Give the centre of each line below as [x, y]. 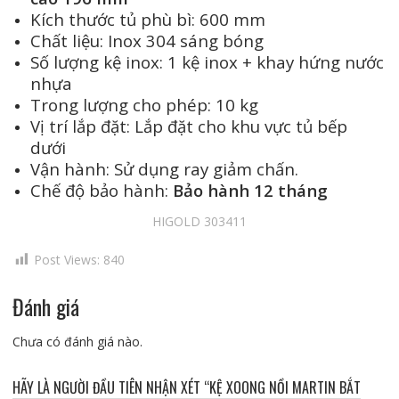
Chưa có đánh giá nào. [77, 342]
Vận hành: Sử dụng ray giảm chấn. [164, 168]
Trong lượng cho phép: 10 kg [144, 104]
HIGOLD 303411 [199, 222]
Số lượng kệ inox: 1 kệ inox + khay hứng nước [207, 61]
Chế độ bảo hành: [101, 190]
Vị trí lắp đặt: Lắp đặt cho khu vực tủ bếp [188, 126]
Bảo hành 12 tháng [250, 190]
